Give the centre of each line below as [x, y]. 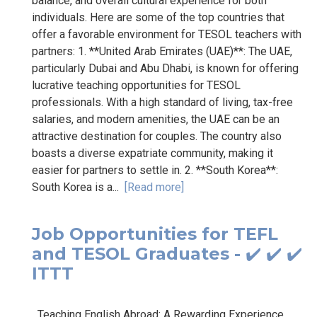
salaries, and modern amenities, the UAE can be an [156, 119]
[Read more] [154, 187]
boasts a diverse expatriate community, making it [152, 153]
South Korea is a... [78, 187]
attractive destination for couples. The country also [157, 136]
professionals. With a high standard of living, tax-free [162, 102]
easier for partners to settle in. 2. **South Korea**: [155, 170]
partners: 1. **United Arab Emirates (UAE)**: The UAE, [162, 51]
